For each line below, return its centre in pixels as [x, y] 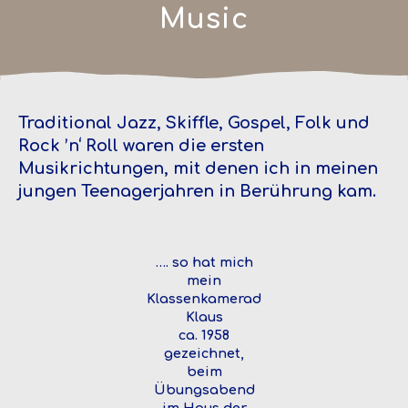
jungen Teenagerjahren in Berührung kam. [197, 191]
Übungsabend [204, 389]
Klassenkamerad [204, 298]
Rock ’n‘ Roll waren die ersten [141, 145]
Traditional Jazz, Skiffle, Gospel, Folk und [194, 122]
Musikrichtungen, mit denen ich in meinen [198, 168]
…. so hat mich [204, 262]
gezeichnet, [204, 353]
